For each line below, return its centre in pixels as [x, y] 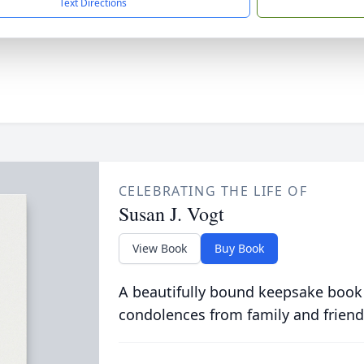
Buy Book [239, 248]
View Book [159, 248]
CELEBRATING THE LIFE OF [213, 191]
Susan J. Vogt [171, 214]
